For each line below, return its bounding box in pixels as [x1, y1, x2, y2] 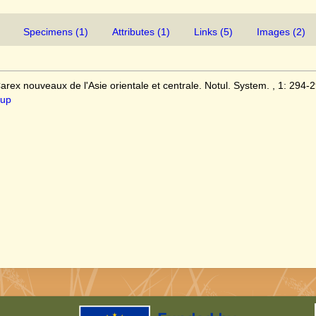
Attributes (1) [112, 26, 170, 37]
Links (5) [194, 26, 233, 37]
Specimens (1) [23, 26, 88, 37]
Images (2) [257, 26, 305, 37]
